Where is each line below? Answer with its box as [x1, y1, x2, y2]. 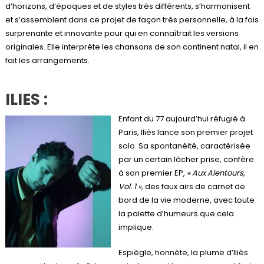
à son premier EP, [118, 167, 187, 179]
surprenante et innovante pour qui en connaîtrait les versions [5, 27, 239, 39]
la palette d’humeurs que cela [118, 207, 234, 219]
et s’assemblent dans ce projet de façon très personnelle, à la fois [5, 14, 259, 25]
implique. [118, 221, 154, 233]
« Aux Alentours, [186, 167, 245, 179]
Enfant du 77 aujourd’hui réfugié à [118, 113, 245, 124]
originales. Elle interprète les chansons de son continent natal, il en [5, 41, 259, 52]
